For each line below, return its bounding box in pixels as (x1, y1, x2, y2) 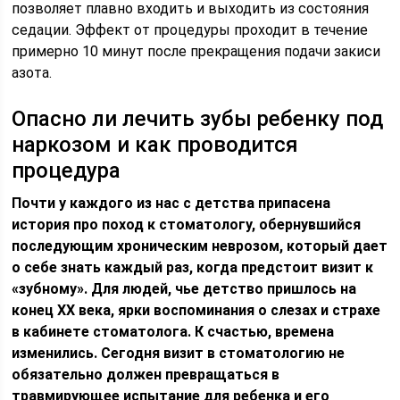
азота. (12, 64, 53, 81)
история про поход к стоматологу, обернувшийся (12, 216, 362, 233)
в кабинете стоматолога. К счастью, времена (12, 323, 335, 340)
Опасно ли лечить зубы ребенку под (12, 106, 384, 131)
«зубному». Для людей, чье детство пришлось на (12, 280, 357, 297)
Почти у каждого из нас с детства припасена (12, 195, 331, 212)
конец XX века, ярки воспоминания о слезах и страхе (12, 302, 381, 319)
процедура (12, 158, 121, 183)
